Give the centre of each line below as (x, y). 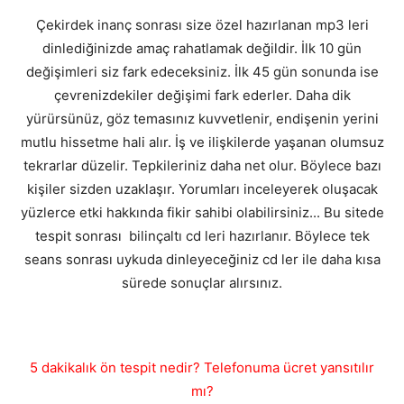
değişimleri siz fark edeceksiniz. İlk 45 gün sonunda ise (202, 72)
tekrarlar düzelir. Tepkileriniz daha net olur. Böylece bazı (202, 166)
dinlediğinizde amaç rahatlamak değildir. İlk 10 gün (202, 49)
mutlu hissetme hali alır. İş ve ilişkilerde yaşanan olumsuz (202, 142)
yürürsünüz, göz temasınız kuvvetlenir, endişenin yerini (202, 119)
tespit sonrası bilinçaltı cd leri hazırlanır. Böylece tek (202, 236)
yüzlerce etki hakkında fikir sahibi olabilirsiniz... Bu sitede (202, 213)
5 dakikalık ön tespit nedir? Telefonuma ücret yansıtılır (202, 368)
